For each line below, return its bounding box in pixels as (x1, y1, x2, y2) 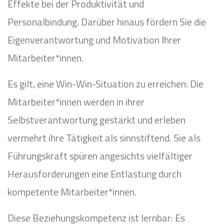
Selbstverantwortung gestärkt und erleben (7, 112, 185, 127)
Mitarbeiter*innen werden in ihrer (7, 94, 144, 109)
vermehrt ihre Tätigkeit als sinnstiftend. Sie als (7, 130, 200, 145)
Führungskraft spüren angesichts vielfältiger (7, 148, 192, 163)
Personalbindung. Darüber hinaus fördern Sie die (7, 14, 206, 29)
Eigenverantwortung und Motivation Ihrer (7, 32, 181, 47)
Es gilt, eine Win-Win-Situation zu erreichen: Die (7, 76, 203, 91)
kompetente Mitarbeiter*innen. (7, 184, 136, 199)
